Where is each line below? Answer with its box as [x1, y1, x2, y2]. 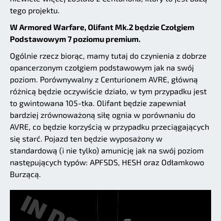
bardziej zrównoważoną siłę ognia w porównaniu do [10, 110, 195, 119]
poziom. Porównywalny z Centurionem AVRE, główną [10, 74, 198, 84]
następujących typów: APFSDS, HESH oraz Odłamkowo [10, 157, 204, 167]
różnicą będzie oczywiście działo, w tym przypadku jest [10, 86, 207, 96]
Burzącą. [10, 169, 41, 179]
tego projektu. [10, 5, 60, 15]
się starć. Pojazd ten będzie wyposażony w [10, 133, 162, 143]
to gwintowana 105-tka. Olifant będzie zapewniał [10, 98, 185, 108]
